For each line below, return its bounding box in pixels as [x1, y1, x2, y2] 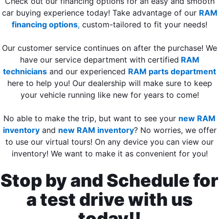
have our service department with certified [20, 55, 179, 65]
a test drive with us [26, 189, 193, 211]
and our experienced [47, 66, 128, 77]
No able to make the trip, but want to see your [3, 113, 178, 124]
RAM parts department [128, 66, 216, 77]
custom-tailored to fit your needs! [82, 20, 207, 30]
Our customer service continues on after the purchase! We [2, 43, 217, 53]
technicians [3, 66, 47, 77]
